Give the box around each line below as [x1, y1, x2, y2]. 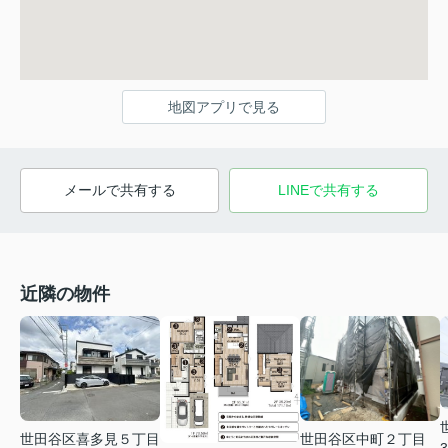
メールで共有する [63, 182, 176, 199]
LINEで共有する [278, 182, 379, 199]
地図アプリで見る [168, 99, 280, 116]
